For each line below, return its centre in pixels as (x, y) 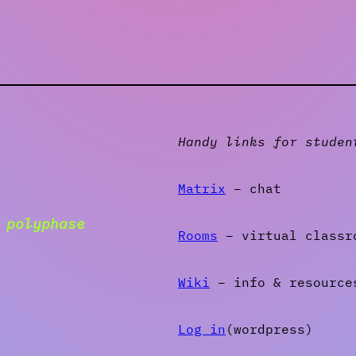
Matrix (202, 189)
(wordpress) (269, 329)
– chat (253, 189)
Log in (202, 329)
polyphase (46, 223)
